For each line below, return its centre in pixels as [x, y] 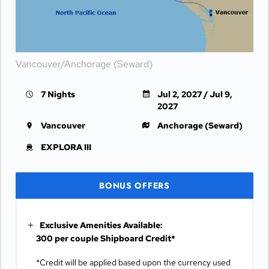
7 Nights [58, 94]
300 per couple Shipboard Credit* [106, 238]
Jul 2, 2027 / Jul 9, [195, 94]
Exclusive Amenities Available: [101, 225]
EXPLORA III [66, 147]
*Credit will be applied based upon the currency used [133, 262]
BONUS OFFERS [134, 186]
